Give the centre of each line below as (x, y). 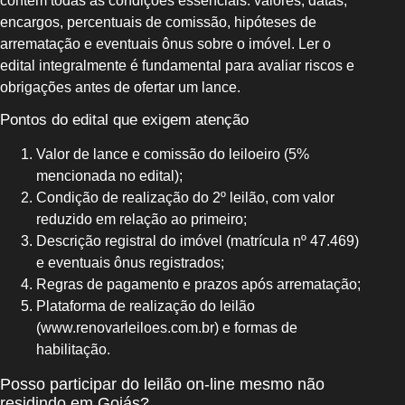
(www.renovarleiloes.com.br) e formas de (167, 328)
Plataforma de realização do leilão (146, 306)
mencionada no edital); (109, 176)
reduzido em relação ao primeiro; (141, 220)
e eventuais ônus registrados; (130, 263)
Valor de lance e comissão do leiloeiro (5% (173, 155)
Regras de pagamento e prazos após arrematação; (198, 285)
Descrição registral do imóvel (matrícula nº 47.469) (198, 241)
